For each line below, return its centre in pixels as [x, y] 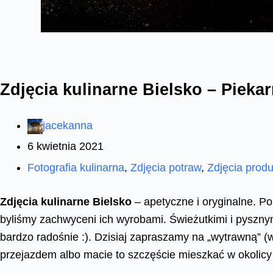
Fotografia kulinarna [76, 167]
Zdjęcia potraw [166, 167]
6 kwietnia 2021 [66, 147]
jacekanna [68, 125]
